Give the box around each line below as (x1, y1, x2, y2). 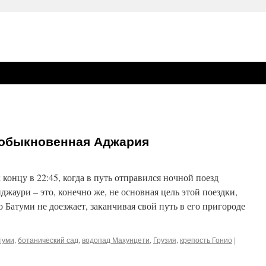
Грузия (153, 235, 176, 245)
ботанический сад (18, 235, 78, 245)
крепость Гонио (180, 235, 232, 245)
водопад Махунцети (82, 235, 150, 245)
